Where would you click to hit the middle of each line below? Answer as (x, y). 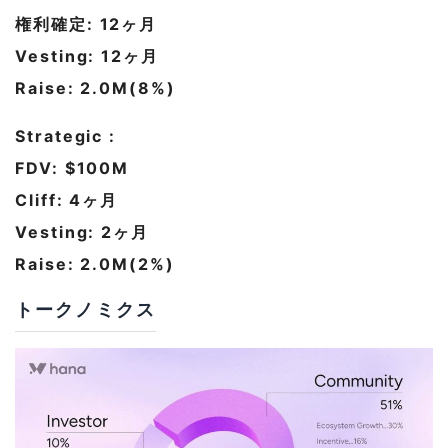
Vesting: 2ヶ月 (82, 232)
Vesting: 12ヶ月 (87, 56)
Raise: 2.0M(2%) (95, 264)
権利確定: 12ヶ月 (86, 24)
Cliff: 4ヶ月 (67, 200)
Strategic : (66, 136)
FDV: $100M (72, 168)
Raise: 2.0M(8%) (95, 88)
